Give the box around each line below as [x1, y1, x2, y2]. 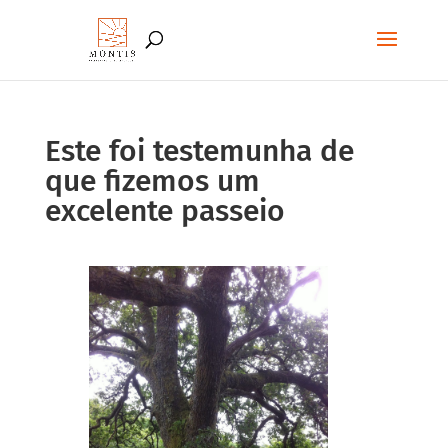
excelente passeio [44, 193, 285, 229]
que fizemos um [44, 163, 260, 199]
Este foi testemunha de [44, 133, 354, 169]
